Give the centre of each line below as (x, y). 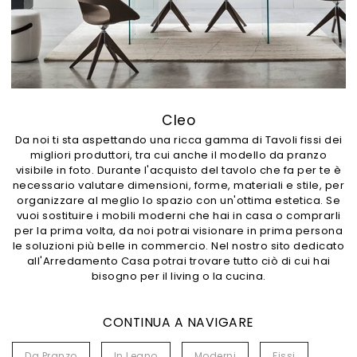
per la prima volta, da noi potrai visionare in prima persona (178, 231)
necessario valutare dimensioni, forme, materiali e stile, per (178, 185)
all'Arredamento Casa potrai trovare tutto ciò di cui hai (178, 261)
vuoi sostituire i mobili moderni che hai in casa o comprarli (178, 216)
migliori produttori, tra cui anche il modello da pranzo (178, 155)
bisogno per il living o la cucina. (178, 276)
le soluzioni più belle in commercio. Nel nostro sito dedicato (178, 246)
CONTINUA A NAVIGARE (178, 322)
